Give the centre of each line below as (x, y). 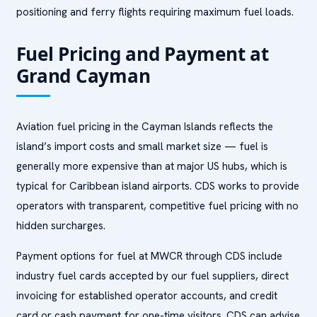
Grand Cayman (83, 76)
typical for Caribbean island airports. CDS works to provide (157, 186)
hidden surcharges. (60, 226)
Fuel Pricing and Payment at (142, 54)
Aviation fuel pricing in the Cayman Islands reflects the (144, 127)
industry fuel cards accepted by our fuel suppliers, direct (152, 276)
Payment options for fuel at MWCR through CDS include (149, 256)
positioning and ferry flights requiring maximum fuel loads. (155, 12)
